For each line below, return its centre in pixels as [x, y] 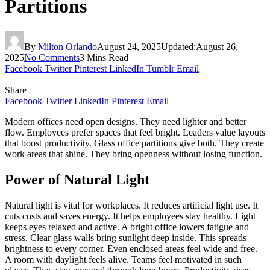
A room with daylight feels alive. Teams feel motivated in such [123, 259]
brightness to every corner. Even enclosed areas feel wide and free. [131, 248]
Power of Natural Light [77, 179]
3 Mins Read [104, 57]
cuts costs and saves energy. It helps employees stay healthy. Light [130, 216]
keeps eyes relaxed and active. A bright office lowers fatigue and [127, 227]
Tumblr [160, 68]
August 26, [217, 46]
